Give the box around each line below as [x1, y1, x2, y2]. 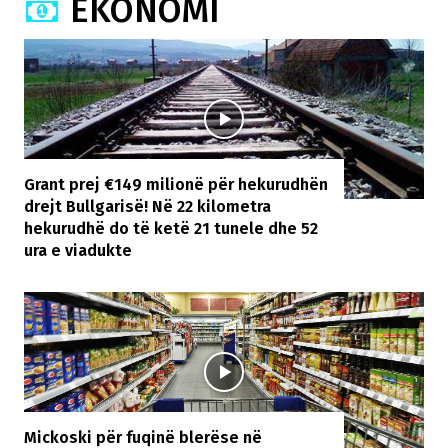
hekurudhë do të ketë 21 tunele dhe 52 [24, 218, 318, 238]
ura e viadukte [24, 240, 132, 260]
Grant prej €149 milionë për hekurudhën [24, 174, 328, 194]
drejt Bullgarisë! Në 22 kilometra [24, 196, 271, 216]
